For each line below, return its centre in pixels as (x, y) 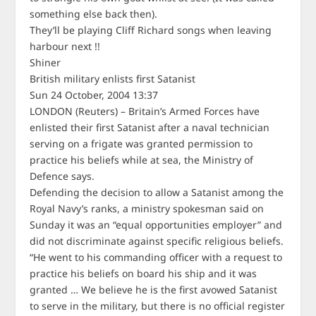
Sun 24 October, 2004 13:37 (94, 95)
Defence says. (62, 176)
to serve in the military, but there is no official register (158, 306)
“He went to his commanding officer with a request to (156, 257)
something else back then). (94, 14)
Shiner (45, 62)
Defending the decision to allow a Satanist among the (157, 192)
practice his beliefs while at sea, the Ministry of (142, 160)
